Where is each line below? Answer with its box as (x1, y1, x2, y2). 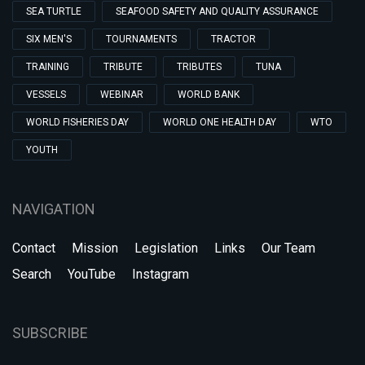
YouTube (68, 266, 116, 282)
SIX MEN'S (26, 33, 72, 45)
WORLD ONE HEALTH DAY (163, 117, 276, 128)
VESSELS (26, 89, 66, 100)
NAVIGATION (12, 200, 95, 218)
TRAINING (26, 61, 69, 73)
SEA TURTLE (26, 6, 81, 17)
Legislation (134, 240, 198, 256)
